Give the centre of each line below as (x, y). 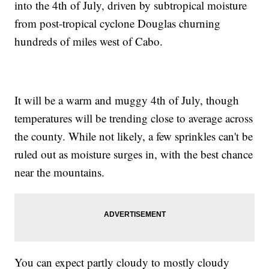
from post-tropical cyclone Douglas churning (118, 23)
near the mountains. (60, 172)
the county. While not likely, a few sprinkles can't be (134, 136)
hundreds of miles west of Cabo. (89, 41)
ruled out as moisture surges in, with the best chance (134, 154)
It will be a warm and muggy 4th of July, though (127, 100)
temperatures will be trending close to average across (134, 118)
